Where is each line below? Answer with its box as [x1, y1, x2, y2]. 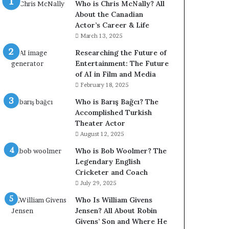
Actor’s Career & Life [75, 20, 150, 30]
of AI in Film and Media [75, 70, 156, 79]
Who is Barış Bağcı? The [75, 97, 159, 106]
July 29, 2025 [80, 179, 117, 187]
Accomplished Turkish [75, 108, 152, 117]
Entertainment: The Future [75, 59, 169, 68]
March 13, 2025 [80, 32, 123, 39]
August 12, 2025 [80, 130, 124, 138]
